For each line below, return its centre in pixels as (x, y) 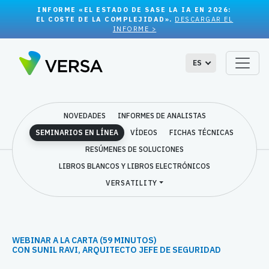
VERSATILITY (131, 183)
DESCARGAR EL (204, 19)
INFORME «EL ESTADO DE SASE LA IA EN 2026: (134, 10)
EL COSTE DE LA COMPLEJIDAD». (105, 19)
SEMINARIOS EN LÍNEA (77, 132)
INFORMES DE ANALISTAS (162, 116)
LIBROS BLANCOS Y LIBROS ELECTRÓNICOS (134, 166)
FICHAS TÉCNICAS (201, 132)
